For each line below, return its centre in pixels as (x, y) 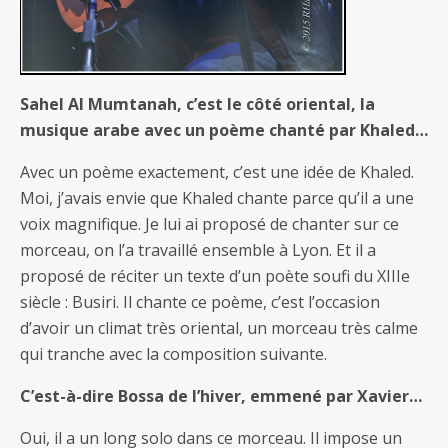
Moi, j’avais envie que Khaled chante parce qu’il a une (217, 197)
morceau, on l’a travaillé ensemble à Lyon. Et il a (198, 249)
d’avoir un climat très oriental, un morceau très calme (219, 327)
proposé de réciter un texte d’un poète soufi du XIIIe (215, 275)
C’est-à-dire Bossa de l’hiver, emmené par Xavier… (221, 395)
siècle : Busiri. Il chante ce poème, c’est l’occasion (200, 301)
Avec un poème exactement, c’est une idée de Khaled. (217, 171)
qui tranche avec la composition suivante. (173, 353)
